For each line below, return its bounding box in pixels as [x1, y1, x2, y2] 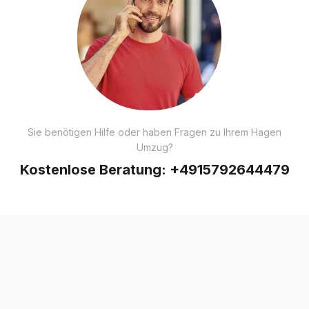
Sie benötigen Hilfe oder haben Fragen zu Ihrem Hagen [28, 126, 281, 138]
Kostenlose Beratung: [19, 161, 170, 178]
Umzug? [136, 141, 173, 153]
